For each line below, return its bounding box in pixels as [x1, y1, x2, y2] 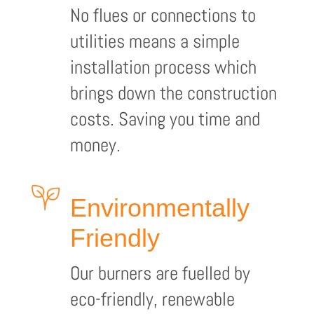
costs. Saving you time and [69, 107, 260, 131]
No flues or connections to [69, 3, 256, 27]
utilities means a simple [69, 29, 240, 53]
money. [69, 132, 121, 157]
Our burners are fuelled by [69, 261, 250, 285]
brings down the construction [69, 81, 277, 105]
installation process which [69, 55, 257, 79]
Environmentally [69, 193, 250, 222]
